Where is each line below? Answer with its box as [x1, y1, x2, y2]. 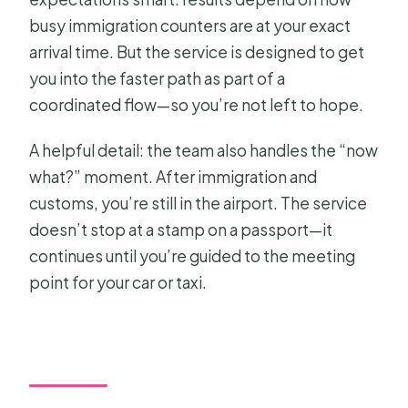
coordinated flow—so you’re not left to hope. [29, 95, 364, 116]
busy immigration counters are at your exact [29, 15, 352, 36]
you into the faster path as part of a [29, 68, 286, 89]
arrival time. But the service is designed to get [29, 42, 365, 63]
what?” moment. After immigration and [29, 167, 318, 188]
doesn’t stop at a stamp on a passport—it [29, 219, 333, 240]
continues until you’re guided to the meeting [29, 246, 356, 267]
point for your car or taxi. [29, 272, 208, 293]
